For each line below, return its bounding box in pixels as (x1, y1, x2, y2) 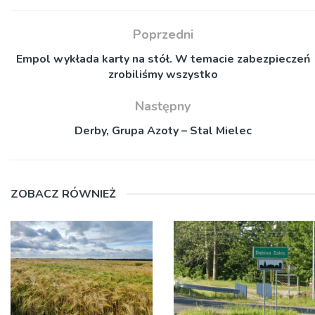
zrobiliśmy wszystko (108, 67, 218, 83)
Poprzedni (132, 26, 193, 44)
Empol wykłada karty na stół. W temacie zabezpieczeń (15, 51, 310, 67)
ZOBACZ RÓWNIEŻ (11, 186, 116, 202)
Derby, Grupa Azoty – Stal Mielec (74, 123, 252, 139)
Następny (135, 98, 191, 115)
